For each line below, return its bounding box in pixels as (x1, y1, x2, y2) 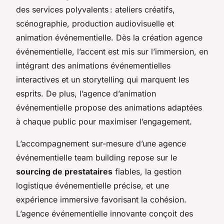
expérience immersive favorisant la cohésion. (16, 194, 186, 204)
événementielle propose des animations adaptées (16, 102, 202, 112)
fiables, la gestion (112, 166, 181, 176)
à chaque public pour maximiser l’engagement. (16, 116, 192, 126)
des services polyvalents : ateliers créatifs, (16, 4, 175, 14)
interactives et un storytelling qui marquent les (16, 74, 189, 84)
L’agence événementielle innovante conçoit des (16, 208, 193, 218)
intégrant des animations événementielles (16, 60, 170, 70)
